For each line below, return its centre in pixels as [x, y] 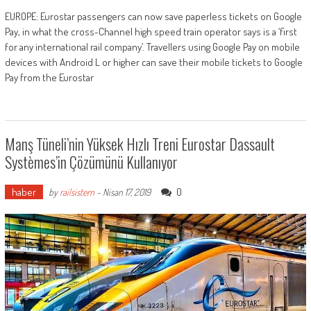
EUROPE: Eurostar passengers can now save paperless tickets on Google [153, 16]
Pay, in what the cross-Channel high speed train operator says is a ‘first [151, 31]
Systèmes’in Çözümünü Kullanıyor [91, 161]
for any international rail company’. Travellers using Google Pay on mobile [152, 47]
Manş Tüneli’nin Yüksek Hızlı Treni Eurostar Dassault [140, 143]
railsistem [77, 192]
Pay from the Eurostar [49, 77]
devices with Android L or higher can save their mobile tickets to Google [153, 62]
